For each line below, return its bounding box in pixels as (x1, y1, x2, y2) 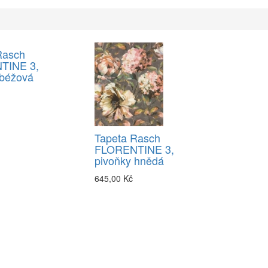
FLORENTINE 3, (95, 141, 175, 157)
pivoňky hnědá (95, 153, 165, 169)
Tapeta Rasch (95, 130, 161, 146)
